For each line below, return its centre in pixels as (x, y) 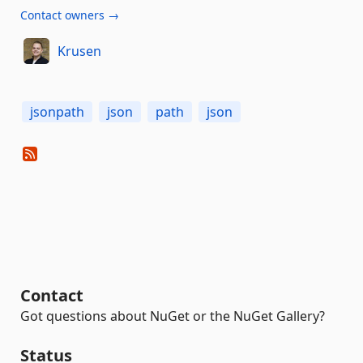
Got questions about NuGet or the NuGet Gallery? (173, 316)
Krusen (79, 51)
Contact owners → (70, 15)
